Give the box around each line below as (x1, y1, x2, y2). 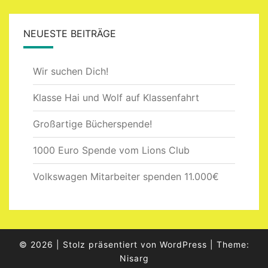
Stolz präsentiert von (62, 239, 160, 249)
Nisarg (119, 252, 149, 263)
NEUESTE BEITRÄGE (23, 27, 116, 39)
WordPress (159, 239, 207, 249)
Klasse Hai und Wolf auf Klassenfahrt (33, 91, 199, 103)
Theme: (216, 239, 249, 249)
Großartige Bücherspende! (33, 117, 152, 130)
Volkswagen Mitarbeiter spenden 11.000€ (33, 170, 219, 182)
